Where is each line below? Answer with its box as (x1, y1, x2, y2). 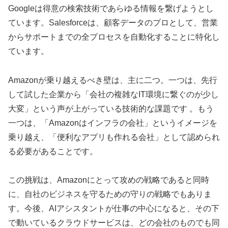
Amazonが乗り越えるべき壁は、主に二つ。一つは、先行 (8, 75, 217, 84)
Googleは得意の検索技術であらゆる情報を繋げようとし (8, 4, 214, 13)
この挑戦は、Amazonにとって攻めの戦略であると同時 (8, 176, 209, 185)
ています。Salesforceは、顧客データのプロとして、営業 (8, 18, 218, 27)
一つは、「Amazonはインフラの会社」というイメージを (8, 118, 217, 127)
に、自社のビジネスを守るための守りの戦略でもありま (8, 190, 212, 199)
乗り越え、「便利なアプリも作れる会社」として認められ (8, 132, 220, 141)
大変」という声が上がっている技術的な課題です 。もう (8, 104, 214, 113)
